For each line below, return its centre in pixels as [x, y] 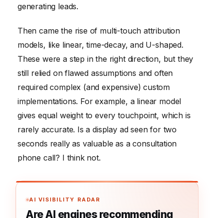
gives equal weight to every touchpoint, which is [104, 116]
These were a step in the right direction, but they [106, 59]
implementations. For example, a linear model [100, 101]
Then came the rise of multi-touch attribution [99, 31]
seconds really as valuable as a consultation [97, 144]
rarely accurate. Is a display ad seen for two [97, 130]
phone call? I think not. [59, 158]
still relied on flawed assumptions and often [95, 73]
